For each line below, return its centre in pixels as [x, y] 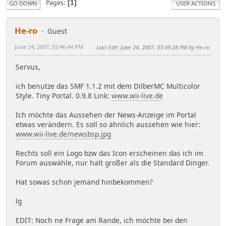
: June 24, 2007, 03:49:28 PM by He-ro [163, 47]
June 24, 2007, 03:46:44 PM [49, 46]
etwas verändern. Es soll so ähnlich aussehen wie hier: [108, 125]
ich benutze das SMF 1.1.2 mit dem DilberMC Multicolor [108, 86]
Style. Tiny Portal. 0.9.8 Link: [64, 96]
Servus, [28, 67]
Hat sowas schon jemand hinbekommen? [84, 182]
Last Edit [107, 47]
